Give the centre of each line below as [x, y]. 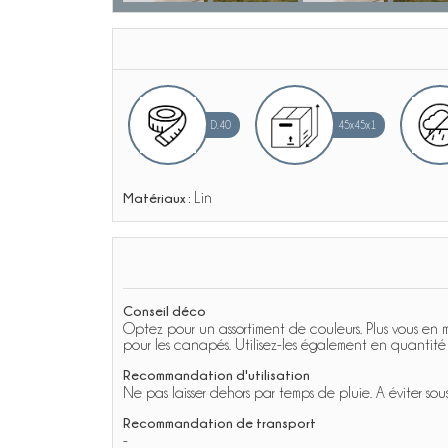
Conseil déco [164, 310]
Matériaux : [158, 197]
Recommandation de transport [219, 422]
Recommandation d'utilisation [216, 374]
